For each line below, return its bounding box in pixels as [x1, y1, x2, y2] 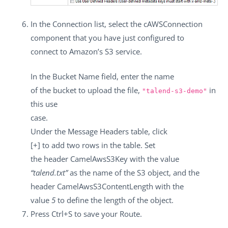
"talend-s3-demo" [142, 87, 207, 95]
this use [31, 99, 58, 109]
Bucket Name [52, 71, 99, 82]
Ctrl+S [51, 209, 72, 219]
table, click [129, 126, 167, 137]
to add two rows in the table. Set [40, 140, 155, 151]
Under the [31, 126, 68, 137]
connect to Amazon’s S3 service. [31, 46, 142, 56]
